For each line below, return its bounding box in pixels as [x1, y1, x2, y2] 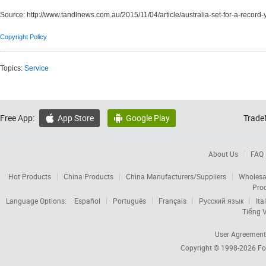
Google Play [126, 112, 170, 123]
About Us [208, 149, 239, 159]
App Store [58, 112, 94, 123]
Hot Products [8, 172, 51, 181]
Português [113, 196, 146, 205]
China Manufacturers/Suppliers [126, 172, 226, 181]
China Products [64, 172, 113, 181]
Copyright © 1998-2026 [180, 243, 258, 252]
